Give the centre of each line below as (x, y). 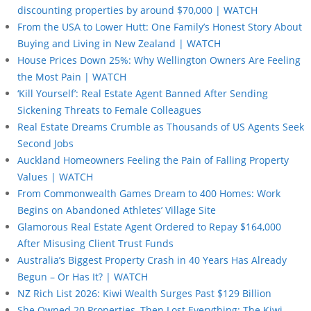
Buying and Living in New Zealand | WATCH (119, 43)
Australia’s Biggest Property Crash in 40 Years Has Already (152, 260)
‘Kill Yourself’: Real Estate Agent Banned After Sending (143, 93)
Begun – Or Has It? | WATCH (83, 276)
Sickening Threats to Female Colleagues (109, 110)
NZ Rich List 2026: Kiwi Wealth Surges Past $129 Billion (144, 293)
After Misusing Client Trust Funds (95, 243)
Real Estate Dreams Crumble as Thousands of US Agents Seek (161, 126)
